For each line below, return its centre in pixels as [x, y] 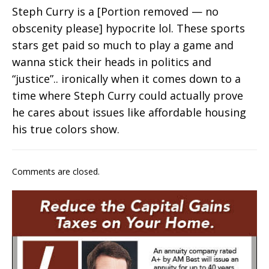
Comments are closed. [56, 171]
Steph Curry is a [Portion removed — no [115, 11]
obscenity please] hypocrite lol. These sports [128, 28]
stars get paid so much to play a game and [123, 45]
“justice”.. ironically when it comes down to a [126, 78]
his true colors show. [66, 129]
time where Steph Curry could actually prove [128, 95]
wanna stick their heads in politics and [112, 62]
